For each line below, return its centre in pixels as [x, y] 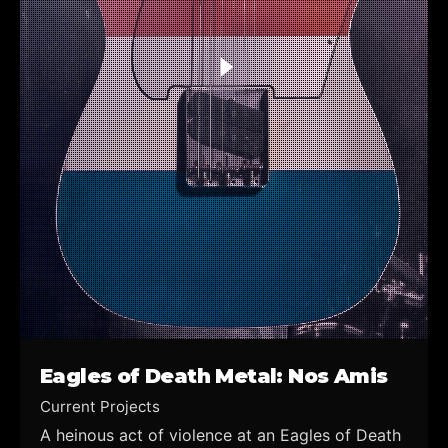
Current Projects [100, 407]
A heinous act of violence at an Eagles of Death [220, 435]
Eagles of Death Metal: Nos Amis [214, 375]
